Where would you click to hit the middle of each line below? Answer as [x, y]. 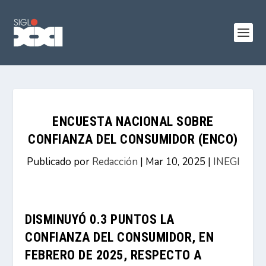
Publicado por [59, 162]
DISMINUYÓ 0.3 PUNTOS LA [100, 219]
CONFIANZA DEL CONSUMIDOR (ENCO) [133, 139]
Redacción [115, 162]
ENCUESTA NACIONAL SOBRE [133, 121]
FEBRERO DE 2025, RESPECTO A [113, 255]
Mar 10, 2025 [175, 162]
